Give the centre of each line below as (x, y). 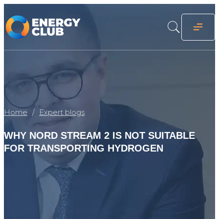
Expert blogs (62, 113)
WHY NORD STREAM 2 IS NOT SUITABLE (99, 135)
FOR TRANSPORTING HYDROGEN (84, 148)
